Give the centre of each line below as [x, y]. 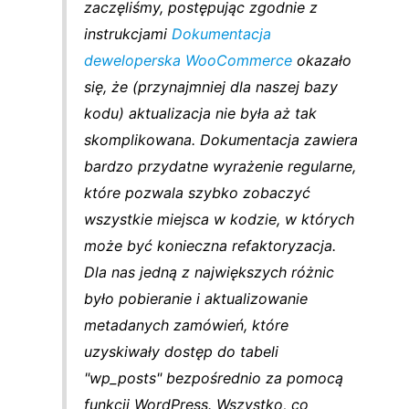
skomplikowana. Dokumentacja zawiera [221, 140]
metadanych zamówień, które [187, 325]
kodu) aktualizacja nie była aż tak [201, 114]
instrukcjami [128, 34]
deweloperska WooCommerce [189, 61]
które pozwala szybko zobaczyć [198, 193]
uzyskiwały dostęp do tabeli [182, 352]
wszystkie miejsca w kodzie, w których [220, 220]
